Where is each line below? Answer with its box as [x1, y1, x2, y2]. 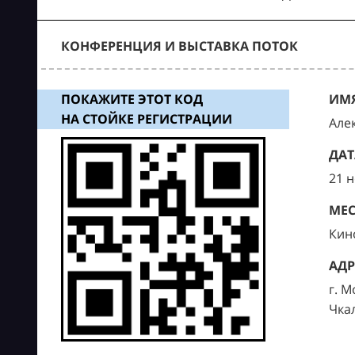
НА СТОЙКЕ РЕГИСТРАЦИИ [60, 110, 232, 128]
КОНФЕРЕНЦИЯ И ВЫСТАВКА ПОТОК [60, 37, 298, 55]
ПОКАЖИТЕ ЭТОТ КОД [60, 90, 203, 108]
